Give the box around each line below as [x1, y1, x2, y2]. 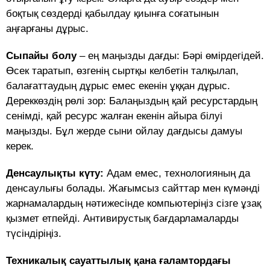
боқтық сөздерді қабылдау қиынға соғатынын [6, 8, 219, 20]
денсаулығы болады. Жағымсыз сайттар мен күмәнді [6, 183, 260, 195]
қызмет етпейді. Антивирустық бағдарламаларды [6, 213, 239, 225]
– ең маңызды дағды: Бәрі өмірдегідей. [77, 50, 264, 62]
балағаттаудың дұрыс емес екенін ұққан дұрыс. [6, 80, 230, 92]
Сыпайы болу [6, 50, 77, 62]
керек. [6, 140, 34, 152]
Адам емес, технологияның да [104, 168, 250, 180]
